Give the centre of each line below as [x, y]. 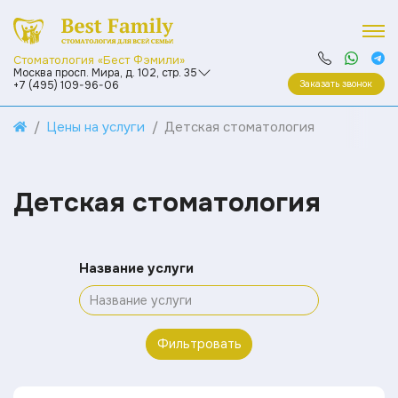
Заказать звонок [336, 84]
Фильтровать [199, 343]
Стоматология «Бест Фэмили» [99, 60]
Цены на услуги [96, 127]
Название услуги [136, 268]
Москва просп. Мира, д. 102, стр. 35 [105, 73]
